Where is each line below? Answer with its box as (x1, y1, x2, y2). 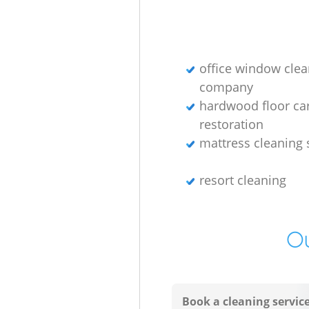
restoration (199, 115, 263, 132)
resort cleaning (199, 171, 286, 188)
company (199, 78, 253, 95)
